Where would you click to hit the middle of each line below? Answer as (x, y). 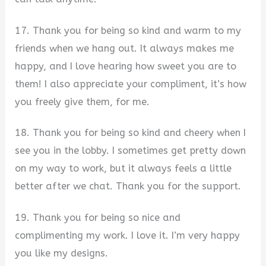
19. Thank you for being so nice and (98, 217)
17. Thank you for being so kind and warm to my (128, 30)
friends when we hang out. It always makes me (125, 48)
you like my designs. (62, 253)
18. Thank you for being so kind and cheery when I (131, 133)
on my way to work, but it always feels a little (123, 169)
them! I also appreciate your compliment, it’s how (131, 84)
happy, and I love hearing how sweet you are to (126, 66)
